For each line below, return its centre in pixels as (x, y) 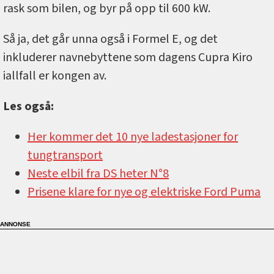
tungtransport (65, 155)
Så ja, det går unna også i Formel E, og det (110, 39)
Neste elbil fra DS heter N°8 (98, 173)
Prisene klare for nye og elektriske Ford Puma (144, 192)
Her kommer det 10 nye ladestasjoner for (133, 137)
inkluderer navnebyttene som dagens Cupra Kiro (128, 57)
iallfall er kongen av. (55, 76)
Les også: (28, 106)
